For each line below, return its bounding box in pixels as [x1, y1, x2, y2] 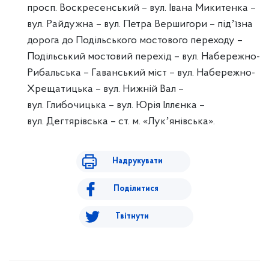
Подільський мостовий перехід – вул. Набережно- [27, 51, 260, 62]
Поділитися [113, 184, 159, 193]
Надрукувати [112, 157, 163, 166]
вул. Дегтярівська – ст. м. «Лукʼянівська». [27, 116, 215, 127]
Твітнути [115, 212, 149, 221]
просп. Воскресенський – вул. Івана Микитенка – [27, 2, 256, 14]
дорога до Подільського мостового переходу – [27, 35, 243, 46]
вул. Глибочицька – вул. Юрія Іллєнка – [27, 100, 205, 111]
